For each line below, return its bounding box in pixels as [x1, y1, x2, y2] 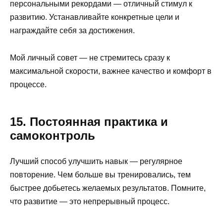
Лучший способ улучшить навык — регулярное [10, 157, 182, 166]
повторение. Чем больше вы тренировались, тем [10, 170, 191, 179]
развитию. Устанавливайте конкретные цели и [10, 13, 179, 22]
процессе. [10, 80, 47, 89]
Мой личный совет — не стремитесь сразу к [10, 53, 170, 62]
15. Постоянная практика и [10, 114, 168, 128]
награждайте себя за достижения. [10, 26, 135, 35]
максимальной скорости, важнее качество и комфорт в [10, 66, 212, 75]
